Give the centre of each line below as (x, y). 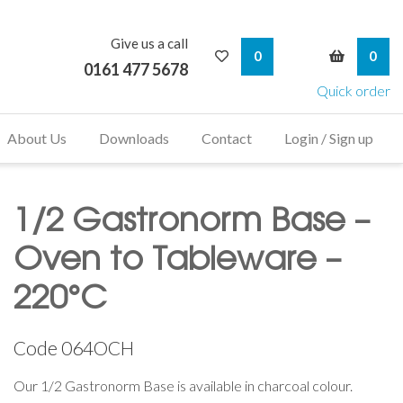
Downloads (134, 138)
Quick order (353, 90)
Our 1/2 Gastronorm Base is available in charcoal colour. (183, 385)
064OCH (98, 347)
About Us (37, 138)
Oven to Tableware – (177, 261)
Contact (227, 138)
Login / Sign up (329, 138)
